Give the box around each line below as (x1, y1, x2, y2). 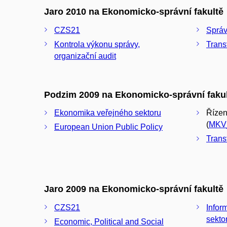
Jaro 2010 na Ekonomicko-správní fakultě (44, 7, 223, 17)
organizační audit (54, 51, 116, 60)
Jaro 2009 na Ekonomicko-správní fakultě (44, 184, 223, 195)
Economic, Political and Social (54, 217, 164, 226)
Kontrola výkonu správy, (54, 40, 140, 49)
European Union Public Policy (54, 123, 163, 132)
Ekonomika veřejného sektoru (54, 108, 161, 118)
